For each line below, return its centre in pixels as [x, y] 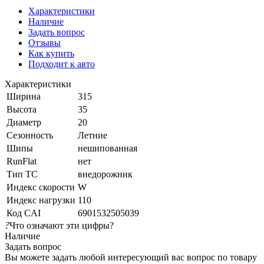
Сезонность [30, 135]
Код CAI [24, 213]
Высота [22, 109]
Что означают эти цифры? [62, 225]
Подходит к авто [62, 64]
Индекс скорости [41, 187]
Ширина [24, 96]
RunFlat [22, 161]
